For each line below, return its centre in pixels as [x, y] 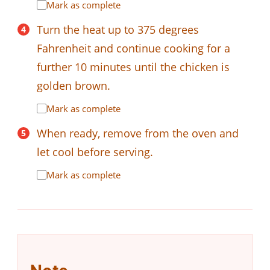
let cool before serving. [95, 152]
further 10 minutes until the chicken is [133, 67]
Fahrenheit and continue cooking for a [133, 48]
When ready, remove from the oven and [138, 133]
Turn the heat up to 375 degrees [118, 29]
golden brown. [74, 85]
